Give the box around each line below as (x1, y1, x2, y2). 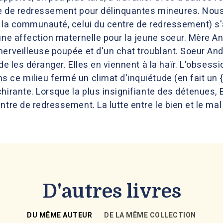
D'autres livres (42, 180, 181, 202)
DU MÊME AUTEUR (27, 211, 93, 219)
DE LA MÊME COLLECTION (104, 211, 196, 219)
